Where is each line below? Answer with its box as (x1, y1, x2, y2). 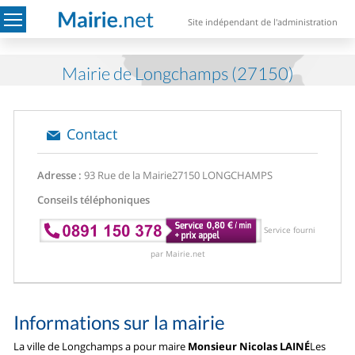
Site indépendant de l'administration (188, 16, 338, 29)
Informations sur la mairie (13, 310, 226, 334)
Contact (67, 124, 118, 143)
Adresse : (37, 168, 82, 182)
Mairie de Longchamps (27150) (61, 63, 294, 84)
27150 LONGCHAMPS (172, 168, 273, 182)
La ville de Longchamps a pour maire (13, 338, 189, 353)
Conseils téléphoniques (37, 193, 151, 207)
